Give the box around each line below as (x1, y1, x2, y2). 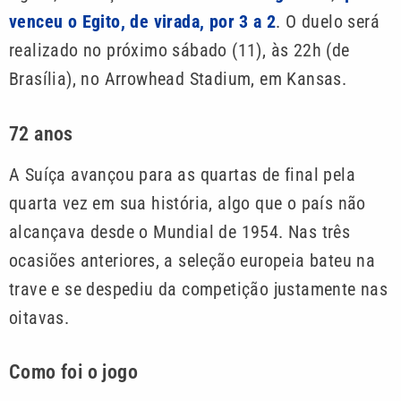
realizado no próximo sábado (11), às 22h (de (9, 39, 350, 62)
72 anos (9, 122, 73, 145)
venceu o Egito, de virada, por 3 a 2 (9, 11, 277, 33)
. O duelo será (276, 11, 380, 33)
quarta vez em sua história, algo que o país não (9, 192, 366, 214)
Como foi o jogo (9, 360, 138, 383)
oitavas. (9, 306, 70, 328)
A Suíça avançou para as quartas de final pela (9, 163, 355, 185)
